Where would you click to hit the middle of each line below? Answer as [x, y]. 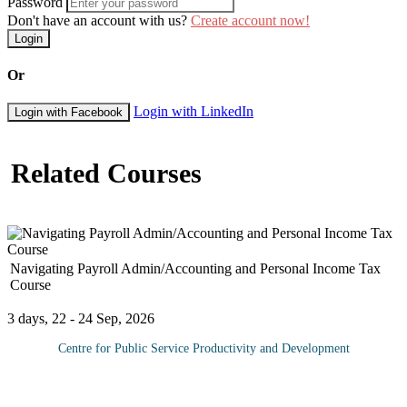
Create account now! [250, 20]
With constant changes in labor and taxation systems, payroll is [193, 375]
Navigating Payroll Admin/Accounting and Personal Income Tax [195, 268]
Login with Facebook [69, 113]
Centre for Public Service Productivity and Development [203, 348]
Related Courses [107, 174]
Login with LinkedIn [194, 112]
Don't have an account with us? [99, 20]
